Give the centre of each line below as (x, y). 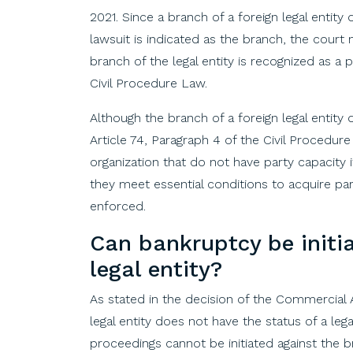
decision (209, 299)
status (283, 321)
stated (126, 299)
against (297, 343)
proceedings (126, 343)
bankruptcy (200, 243)
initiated (251, 343)
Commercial (311, 299)
